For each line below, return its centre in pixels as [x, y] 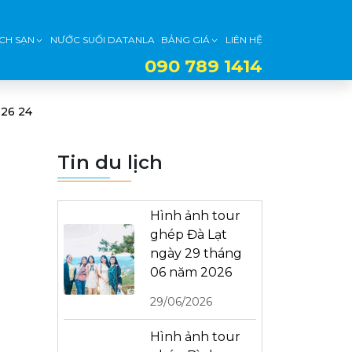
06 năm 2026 [191, 272]
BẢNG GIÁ [185, 40]
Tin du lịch [110, 162]
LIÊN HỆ [244, 40]
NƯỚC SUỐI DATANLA [103, 40]
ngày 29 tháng [196, 253]
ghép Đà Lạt [189, 235]
